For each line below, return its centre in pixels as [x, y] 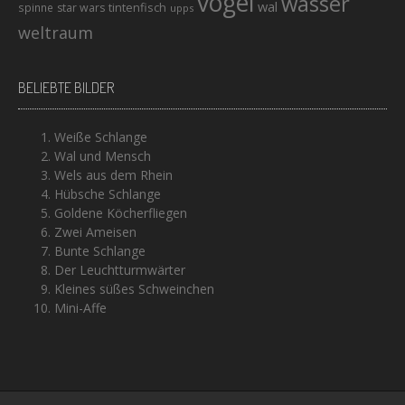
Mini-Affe [80, 307]
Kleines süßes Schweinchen [134, 288]
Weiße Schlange [101, 137]
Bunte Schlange [100, 250]
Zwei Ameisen [95, 231]
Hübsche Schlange [108, 193]
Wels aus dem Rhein [113, 174]
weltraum [56, 32]
